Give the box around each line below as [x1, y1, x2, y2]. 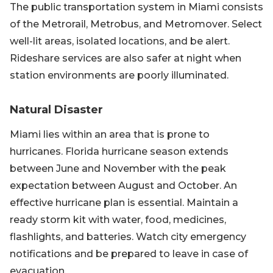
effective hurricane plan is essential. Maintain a [10, 197, 238, 208]
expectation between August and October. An [10, 180, 237, 191]
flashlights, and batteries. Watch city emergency [10, 231, 246, 243]
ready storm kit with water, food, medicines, [10, 214, 226, 225]
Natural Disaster [10, 103, 103, 116]
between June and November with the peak [10, 163, 226, 174]
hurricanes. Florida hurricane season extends [10, 146, 229, 157]
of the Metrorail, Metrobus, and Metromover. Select [10, 18, 262, 30]
